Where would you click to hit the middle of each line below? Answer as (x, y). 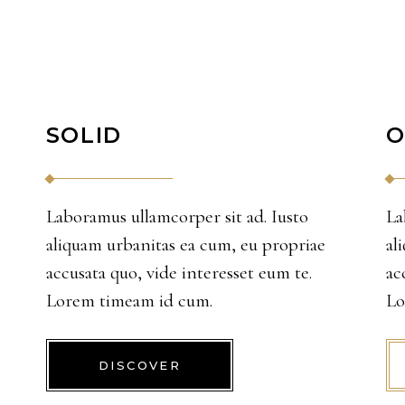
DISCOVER (140, 365)
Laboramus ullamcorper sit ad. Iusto (177, 217)
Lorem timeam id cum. (129, 301)
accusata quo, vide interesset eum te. (179, 273)
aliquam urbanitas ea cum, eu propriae (185, 245)
